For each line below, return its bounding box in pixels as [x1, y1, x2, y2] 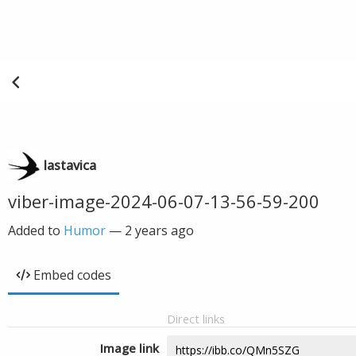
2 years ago [125, 222, 194, 239]
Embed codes [33, 266, 111, 284]
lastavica [44, 157, 96, 174]
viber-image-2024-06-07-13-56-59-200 [8, 189, 319, 213]
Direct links [167, 311, 225, 327]
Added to [8, 222, 64, 239]
